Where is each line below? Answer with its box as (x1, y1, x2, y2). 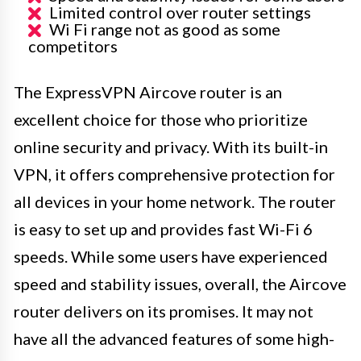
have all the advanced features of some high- (14, 328, 334, 348)
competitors (28, 35, 118, 56)
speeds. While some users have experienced (14, 246, 328, 266)
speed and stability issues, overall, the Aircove (14, 273, 346, 293)
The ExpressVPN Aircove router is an (14, 81, 282, 102)
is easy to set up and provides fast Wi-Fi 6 (14, 218, 313, 239)
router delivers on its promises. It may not (14, 301, 313, 321)
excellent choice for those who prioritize (14, 109, 308, 129)
